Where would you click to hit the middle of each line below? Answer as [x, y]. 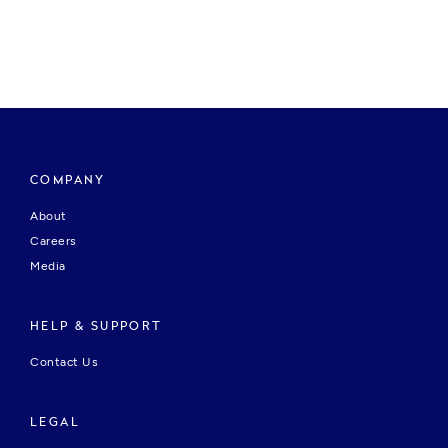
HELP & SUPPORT [96, 326]
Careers [53, 241]
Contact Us [64, 362]
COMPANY [68, 180]
